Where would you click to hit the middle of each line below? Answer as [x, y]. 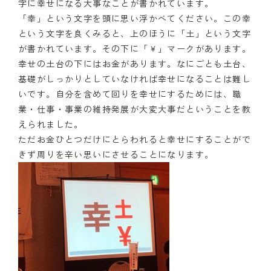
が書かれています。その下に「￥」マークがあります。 [135, 48]
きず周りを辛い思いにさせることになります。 [116, 154]
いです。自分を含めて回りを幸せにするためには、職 [130, 93]
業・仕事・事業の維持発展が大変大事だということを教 [135, 109]
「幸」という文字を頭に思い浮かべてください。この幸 [135, 18]
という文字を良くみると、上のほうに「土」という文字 [135, 33]
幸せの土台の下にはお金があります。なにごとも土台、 [135, 63]
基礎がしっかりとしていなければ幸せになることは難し [135, 78]
